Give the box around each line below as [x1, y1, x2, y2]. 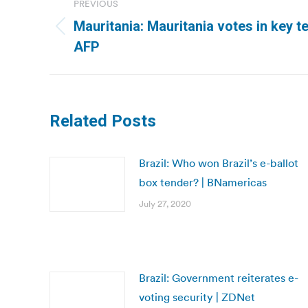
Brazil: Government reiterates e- [139, 271, 298, 285]
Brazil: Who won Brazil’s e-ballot [139, 156, 298, 170]
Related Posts [49, 111, 156, 131]
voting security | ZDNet [139, 290, 255, 304]
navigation [49, 8, 160, 36]
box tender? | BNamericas [139, 175, 267, 189]
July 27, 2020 [139, 198, 191, 210]
